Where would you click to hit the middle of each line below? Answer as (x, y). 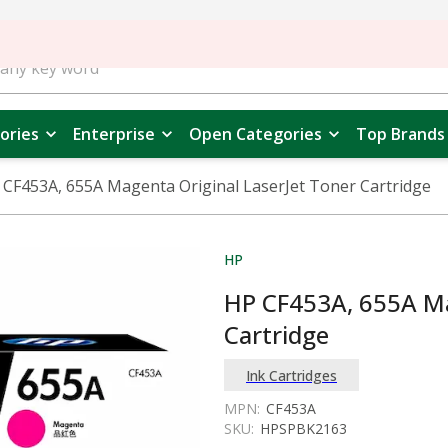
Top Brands (400, 134)
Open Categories (255, 134)
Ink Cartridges (291, 375)
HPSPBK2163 (303, 428)
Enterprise (114, 134)
